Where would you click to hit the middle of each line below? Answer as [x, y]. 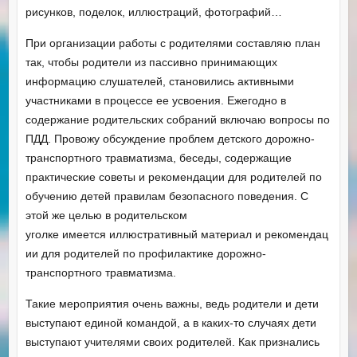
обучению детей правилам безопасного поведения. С [167, 196]
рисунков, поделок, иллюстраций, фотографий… [153, 12]
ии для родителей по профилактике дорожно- [145, 253]
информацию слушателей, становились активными [159, 81]
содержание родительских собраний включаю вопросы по [177, 119]
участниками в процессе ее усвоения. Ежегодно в [155, 100]
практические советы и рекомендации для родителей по [173, 177]
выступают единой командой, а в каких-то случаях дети [171, 322]
